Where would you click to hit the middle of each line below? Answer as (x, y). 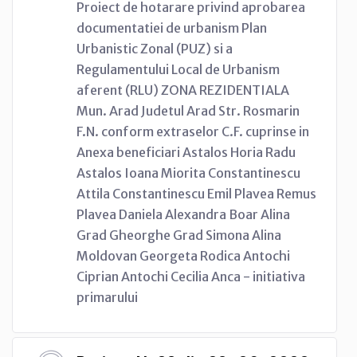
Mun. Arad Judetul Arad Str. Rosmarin (188, 110)
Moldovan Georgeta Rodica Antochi (183, 255)
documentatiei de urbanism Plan (172, 27)
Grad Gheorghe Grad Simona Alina (179, 235)
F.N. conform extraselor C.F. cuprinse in (193, 131)
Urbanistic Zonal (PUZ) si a (155, 48)
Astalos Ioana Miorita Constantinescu (188, 173)
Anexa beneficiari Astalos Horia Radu (186, 152)
